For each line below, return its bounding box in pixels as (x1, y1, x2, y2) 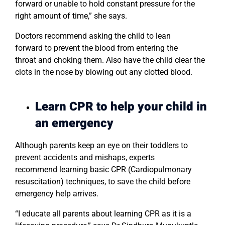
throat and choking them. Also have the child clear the (15, 55, 205, 65)
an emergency (35, 115, 114, 133)
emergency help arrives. (15, 189, 98, 199)
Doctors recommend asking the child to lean (15, 31, 171, 41)
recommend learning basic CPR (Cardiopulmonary (15, 165, 192, 175)
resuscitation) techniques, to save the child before (15, 177, 190, 187)
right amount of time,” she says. (15, 11, 127, 21)
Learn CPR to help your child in (35, 98, 207, 116)
